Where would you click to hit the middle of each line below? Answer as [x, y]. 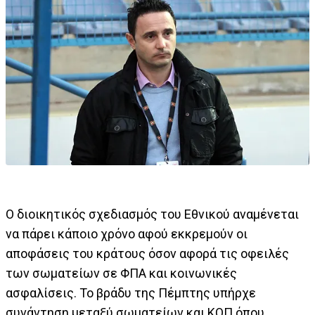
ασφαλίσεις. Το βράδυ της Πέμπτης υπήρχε [131, 293]
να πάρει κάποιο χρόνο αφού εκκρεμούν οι [127, 234]
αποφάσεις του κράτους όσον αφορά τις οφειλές [147, 254]
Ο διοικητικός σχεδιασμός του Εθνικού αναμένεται [152, 214]
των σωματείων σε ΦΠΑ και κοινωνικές [121, 274]
